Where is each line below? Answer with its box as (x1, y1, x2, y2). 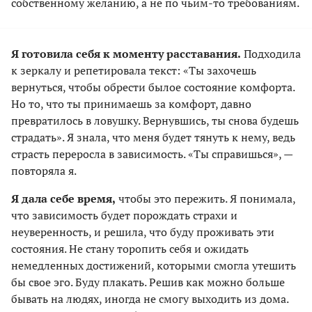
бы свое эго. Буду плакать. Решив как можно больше (11, 274, 285, 290)
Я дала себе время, (11, 190, 116, 206)
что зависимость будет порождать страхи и (11, 207, 237, 223)
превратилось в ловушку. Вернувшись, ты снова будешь (11, 112, 299, 128)
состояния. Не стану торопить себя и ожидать (11, 240, 249, 256)
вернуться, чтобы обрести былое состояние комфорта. (11, 79, 295, 95)
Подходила (241, 45, 301, 61)
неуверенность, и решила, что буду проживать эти (11, 224, 274, 240)
